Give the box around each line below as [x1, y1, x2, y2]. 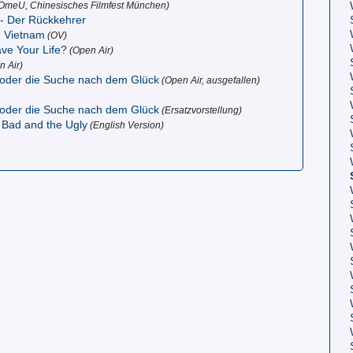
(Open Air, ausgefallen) [159, 74, 261, 86]
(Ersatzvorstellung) [159, 104, 243, 116]
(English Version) [87, 119, 165, 131]
